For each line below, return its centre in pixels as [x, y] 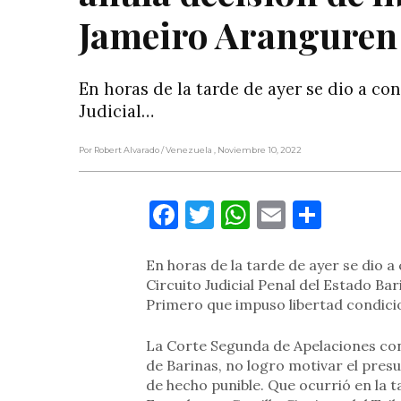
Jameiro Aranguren [238, 35]
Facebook [239, 215]
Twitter [265, 215]
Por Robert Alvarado [119, 150]
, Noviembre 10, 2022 [258, 150]
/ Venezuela [188, 150]
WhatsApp [319, 215]
